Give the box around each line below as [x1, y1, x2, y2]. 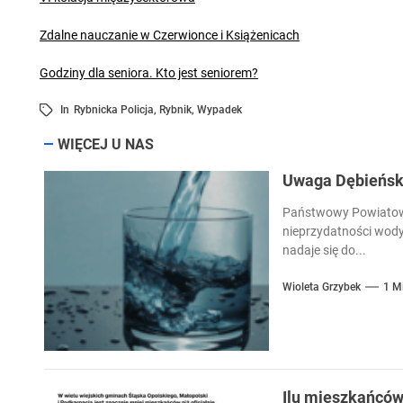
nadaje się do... [282, 242, 366, 257]
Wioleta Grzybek [282, 280, 361, 293]
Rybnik [158, 103, 192, 116]
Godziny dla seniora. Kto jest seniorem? [39, 65, 258, 80]
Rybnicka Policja [73, 103, 154, 116]
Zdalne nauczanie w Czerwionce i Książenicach [39, 27, 300, 42]
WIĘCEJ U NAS [57, 135, 154, 153]
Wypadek [196, 103, 242, 116]
